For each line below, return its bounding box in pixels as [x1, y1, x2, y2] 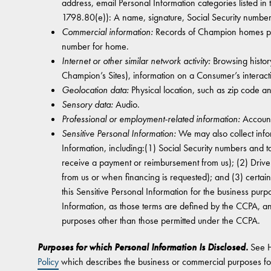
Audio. [113, 98, 140, 111]
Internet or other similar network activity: [62, 54, 211, 67]
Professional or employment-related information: [62, 113, 240, 125]
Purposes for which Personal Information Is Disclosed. [38, 241, 248, 253]
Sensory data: [62, 98, 113, 111]
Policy [38, 255, 59, 268]
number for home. [62, 40, 129, 53]
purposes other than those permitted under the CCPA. [62, 214, 260, 227]
